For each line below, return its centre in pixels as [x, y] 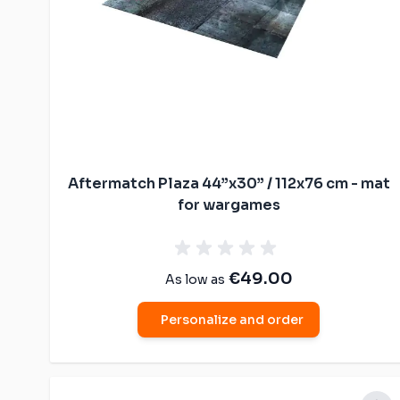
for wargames [229, 204]
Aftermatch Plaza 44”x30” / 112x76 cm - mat [229, 183]
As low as [195, 279]
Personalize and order [232, 319]
